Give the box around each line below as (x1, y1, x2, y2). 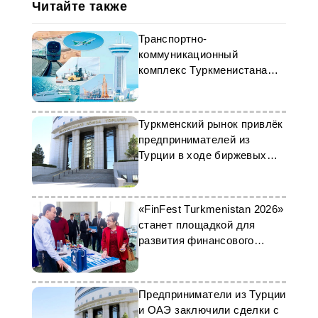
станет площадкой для (138, 219, 256, 231)
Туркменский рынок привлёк (138, 118, 283, 130)
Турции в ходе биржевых (138, 149, 267, 161)
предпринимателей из (138, 133, 251, 146)
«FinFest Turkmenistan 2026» (138, 203, 284, 215)
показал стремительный (138, 79, 263, 92)
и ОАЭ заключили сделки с (138, 304, 280, 316)
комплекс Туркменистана (138, 64, 268, 76)
